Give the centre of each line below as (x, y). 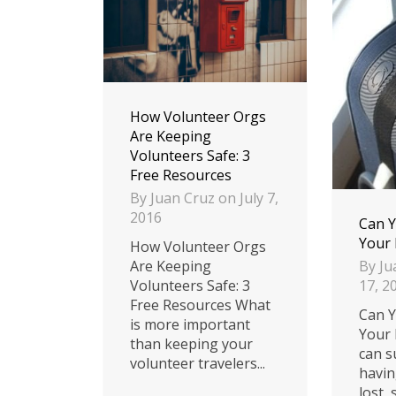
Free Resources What (200, 305)
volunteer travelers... (198, 364)
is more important (190, 325)
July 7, (259, 198)
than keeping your (191, 344)
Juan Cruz (183, 198)
